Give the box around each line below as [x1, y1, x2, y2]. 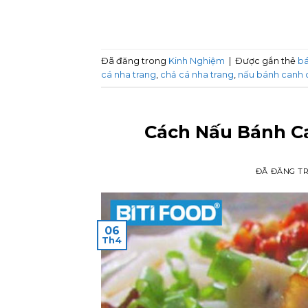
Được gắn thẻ [235, 55, 298, 66]
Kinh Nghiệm [168, 55, 225, 66]
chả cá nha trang [160, 69, 234, 80]
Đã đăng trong [101, 55, 168, 66]
